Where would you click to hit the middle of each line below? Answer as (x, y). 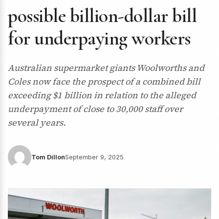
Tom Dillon (48, 157)
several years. (37, 122)
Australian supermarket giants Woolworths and (106, 68)
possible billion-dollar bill (102, 16)
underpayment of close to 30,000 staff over (95, 109)
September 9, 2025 (94, 157)
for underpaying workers (99, 38)
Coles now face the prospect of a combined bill (104, 81)
